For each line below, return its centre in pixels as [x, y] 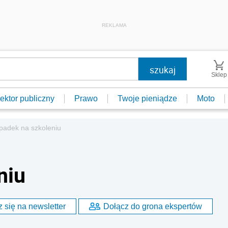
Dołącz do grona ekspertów [153, 206]
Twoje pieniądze [147, 98]
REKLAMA [114, 25]
